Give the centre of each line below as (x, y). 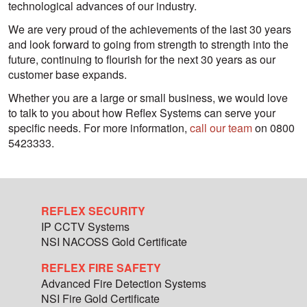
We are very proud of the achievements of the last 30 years (150, 29)
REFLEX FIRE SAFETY (101, 268)
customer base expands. (67, 75)
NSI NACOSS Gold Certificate (114, 242)
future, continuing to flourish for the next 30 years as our (142, 60)
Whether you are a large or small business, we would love (148, 98)
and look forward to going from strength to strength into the (148, 45)
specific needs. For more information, (99, 128)
